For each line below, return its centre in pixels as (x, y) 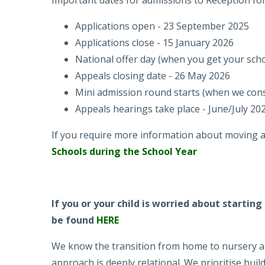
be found (74, 220)
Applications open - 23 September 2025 (162, 26)
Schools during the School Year (124, 152)
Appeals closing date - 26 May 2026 (153, 76)
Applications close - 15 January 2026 (154, 43)
